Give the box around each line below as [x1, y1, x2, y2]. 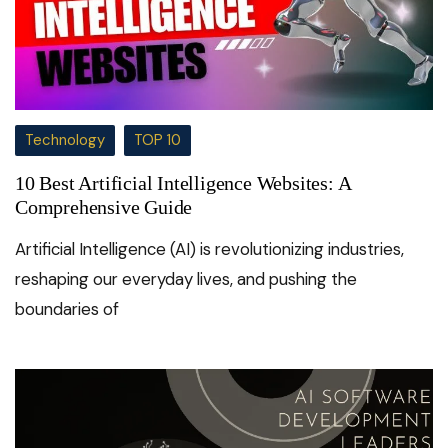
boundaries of [15, 297, 119, 320]
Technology [25, 129, 105, 150]
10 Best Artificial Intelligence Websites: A [15, 171, 351, 194]
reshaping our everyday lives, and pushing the [15, 267, 357, 290]
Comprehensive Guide [15, 195, 193, 218]
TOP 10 [134, 129, 181, 150]
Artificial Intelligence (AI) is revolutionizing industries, [15, 237, 404, 260]
